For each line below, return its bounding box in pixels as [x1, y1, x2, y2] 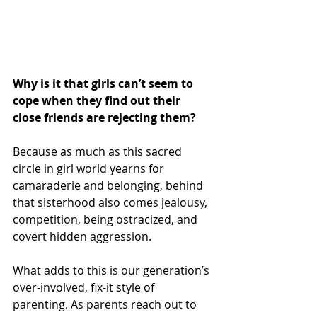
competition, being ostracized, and [13, 212, 200, 228]
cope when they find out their [13, 93, 183, 109]
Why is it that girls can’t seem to [13, 76, 196, 92]
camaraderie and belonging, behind [13, 178, 206, 194]
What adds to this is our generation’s [13, 263, 212, 279]
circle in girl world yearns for [13, 161, 167, 177]
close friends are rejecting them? [13, 110, 196, 126]
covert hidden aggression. [13, 229, 151, 245]
